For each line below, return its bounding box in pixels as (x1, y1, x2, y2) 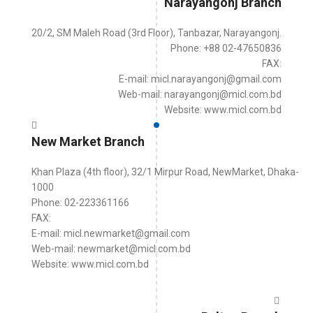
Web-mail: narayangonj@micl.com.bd (118, 89, 282, 100)
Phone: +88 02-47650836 (170, 43, 282, 54)
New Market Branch (31, 134, 145, 149)
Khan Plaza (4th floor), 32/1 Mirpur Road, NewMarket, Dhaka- (31, 166, 299, 177)
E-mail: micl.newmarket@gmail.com (31, 228, 190, 239)
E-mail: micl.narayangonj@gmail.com (119, 73, 282, 85)
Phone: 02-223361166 (31, 197, 129, 208)
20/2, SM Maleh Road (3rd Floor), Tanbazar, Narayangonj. (31, 27, 282, 38)
